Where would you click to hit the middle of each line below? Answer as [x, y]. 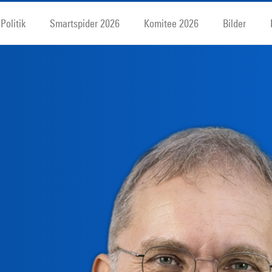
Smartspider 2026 [85, 23]
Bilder [235, 23]
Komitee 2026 [172, 23]
